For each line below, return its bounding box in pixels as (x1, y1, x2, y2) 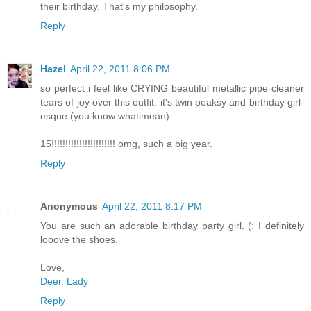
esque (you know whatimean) (40, 110, 169, 121)
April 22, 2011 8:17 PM (102, 200, 202, 212)
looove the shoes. (40, 233, 118, 245)
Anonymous (40, 200, 98, 212)
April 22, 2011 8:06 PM (70, 62, 170, 74)
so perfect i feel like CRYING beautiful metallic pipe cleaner (40, 82, 304, 94)
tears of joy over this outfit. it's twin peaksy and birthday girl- (40, 96, 304, 108)
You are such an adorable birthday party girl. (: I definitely (40, 219, 304, 231)
